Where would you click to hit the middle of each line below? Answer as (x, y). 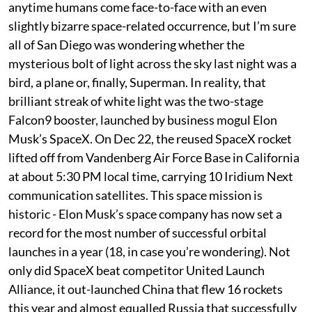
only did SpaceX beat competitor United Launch (136, 270)
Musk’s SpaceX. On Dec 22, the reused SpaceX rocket (150, 138)
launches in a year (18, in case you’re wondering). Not (149, 251)
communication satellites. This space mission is (135, 195)
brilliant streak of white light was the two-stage (136, 101)
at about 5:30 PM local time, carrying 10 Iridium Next (151, 176)
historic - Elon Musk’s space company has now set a (145, 213)
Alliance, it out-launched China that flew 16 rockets (146, 289)
